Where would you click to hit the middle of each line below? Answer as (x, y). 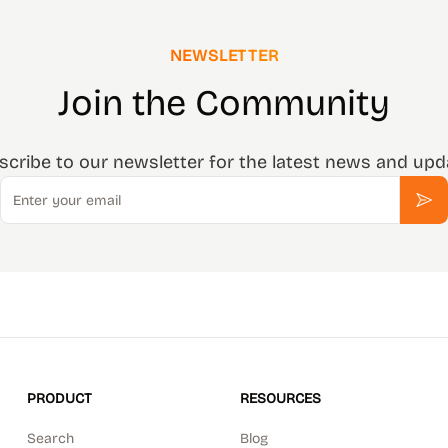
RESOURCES (280, 398)
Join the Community (224, 103)
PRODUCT (59, 398)
